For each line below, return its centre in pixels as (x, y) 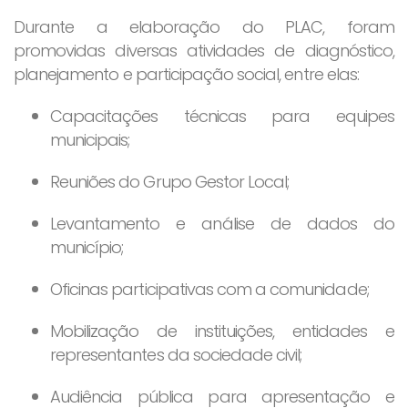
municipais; (90, 139)
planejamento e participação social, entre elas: (186, 74)
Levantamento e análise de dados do (222, 223)
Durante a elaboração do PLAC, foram (204, 26)
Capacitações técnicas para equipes (222, 116)
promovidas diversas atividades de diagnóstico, (204, 50)
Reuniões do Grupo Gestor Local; (170, 181)
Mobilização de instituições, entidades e (222, 331)
